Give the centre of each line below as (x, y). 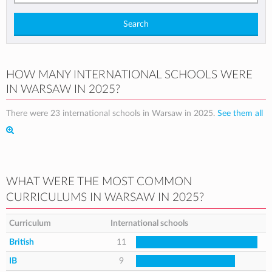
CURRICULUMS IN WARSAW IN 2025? (105, 198)
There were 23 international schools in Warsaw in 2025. (112, 113)
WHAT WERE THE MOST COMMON (99, 182)
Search (136, 24)
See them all (240, 113)
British (22, 242)
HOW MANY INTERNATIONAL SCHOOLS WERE (129, 75)
